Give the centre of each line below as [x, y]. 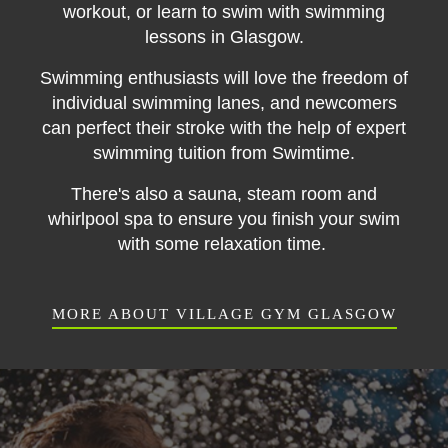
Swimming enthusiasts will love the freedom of [224, 78]
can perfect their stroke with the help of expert [224, 128]
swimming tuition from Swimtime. [224, 153]
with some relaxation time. [224, 244]
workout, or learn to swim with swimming [224, 12]
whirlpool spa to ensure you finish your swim [224, 219]
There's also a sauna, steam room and [224, 194]
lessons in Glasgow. [224, 37]
